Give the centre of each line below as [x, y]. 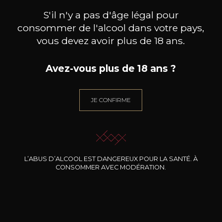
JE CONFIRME [111, 100]
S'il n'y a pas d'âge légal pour [111, 15]
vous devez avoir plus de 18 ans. [111, 40]
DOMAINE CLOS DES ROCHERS [74, 171]
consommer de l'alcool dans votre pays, [111, 28]
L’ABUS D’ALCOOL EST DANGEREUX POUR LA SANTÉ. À [111, 159]
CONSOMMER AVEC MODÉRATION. [111, 167]
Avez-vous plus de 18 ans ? [111, 68]
